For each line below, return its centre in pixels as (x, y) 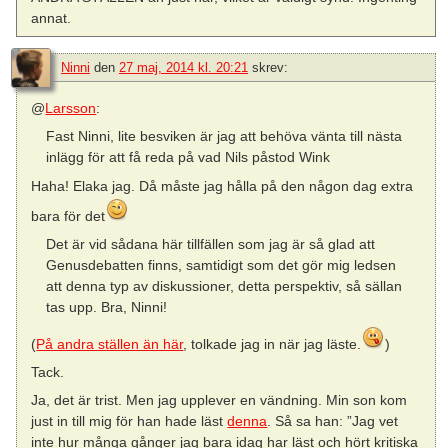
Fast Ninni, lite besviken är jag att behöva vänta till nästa (223, 136)
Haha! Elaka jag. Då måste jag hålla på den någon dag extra (222, 185)
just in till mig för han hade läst (129, 421)
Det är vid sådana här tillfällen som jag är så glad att (210, 243)
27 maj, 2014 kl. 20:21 (183, 68)
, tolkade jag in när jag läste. (272, 343)
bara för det (68, 215)
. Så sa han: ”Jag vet (333, 421)
